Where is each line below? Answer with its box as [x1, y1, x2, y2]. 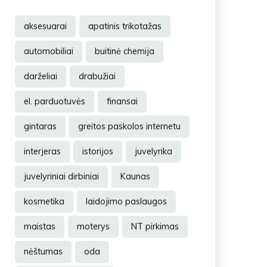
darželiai [23, 71, 57, 82]
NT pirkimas [131, 221, 179, 232]
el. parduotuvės [23, 96, 85, 107]
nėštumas [23, 246, 63, 257]
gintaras [23, 121, 57, 132]
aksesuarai [23, 21, 67, 32]
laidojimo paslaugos [85, 196, 167, 207]
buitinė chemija [94, 46, 154, 57]
